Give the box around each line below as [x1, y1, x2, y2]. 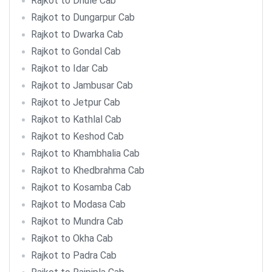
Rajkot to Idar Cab [31, 63, 108, 74]
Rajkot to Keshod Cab [31, 131, 124, 142]
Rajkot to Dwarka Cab [31, 29, 123, 40]
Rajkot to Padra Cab [31, 250, 117, 261]
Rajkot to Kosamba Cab [31, 182, 131, 193]
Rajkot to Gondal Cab [31, 46, 121, 57]
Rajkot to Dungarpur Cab [31, 12, 135, 23]
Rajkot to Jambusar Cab [31, 80, 133, 91]
